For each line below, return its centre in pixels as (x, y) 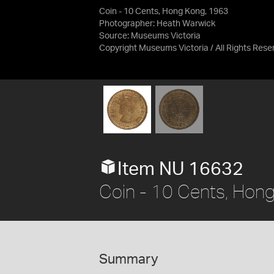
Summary (129, 259)
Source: (115, 36)
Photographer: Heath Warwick (157, 24)
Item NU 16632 (180, 169)
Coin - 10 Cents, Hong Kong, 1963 (164, 12)
